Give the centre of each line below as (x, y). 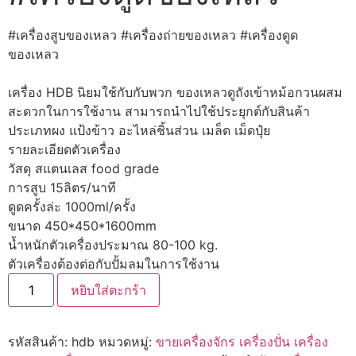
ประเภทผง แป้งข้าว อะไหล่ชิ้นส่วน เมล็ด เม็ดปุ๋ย (139, 130)
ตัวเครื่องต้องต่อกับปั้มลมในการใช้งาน (114, 264)
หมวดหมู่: (127, 342)
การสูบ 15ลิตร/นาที (62, 188)
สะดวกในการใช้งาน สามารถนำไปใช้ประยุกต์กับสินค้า (159, 111)
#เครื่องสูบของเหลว (62, 35)
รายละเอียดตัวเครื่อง (64, 149)
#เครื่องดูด (269, 35)
